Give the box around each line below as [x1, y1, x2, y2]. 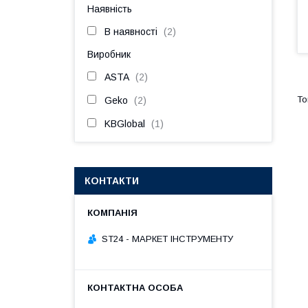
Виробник [87, 49, 131, 60]
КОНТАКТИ [85, 175, 139, 186]
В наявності [104, 26, 157, 37]
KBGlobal [104, 118, 145, 129]
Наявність [87, 3, 132, 14]
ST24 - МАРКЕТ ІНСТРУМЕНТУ [102, 233, 233, 244]
